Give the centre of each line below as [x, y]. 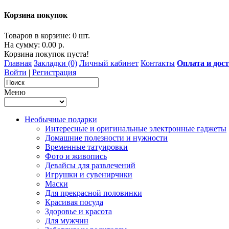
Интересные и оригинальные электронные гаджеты [136, 128]
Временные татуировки [86, 147]
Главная [18, 63]
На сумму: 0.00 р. [34, 44]
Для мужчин [67, 220]
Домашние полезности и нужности [106, 138]
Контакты [158, 63]
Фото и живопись [76, 156]
